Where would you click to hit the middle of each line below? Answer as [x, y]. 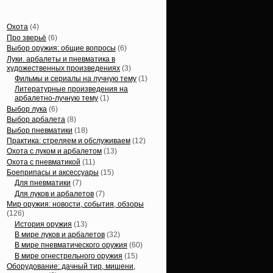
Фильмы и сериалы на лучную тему [76, 78]
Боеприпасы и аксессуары [53, 173]
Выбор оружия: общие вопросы [61, 48]
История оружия [43, 224]
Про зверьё [27, 37]
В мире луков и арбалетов [60, 235]
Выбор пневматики [40, 130]
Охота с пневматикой [44, 162]
